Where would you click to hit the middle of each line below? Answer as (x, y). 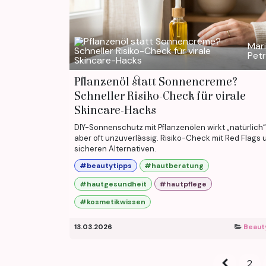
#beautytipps (105, 166)
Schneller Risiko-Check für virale (160, 96)
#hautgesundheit (113, 184)
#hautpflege (183, 184)
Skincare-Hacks (115, 110)
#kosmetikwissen (112, 202)
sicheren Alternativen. (115, 148)
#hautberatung (174, 166)
